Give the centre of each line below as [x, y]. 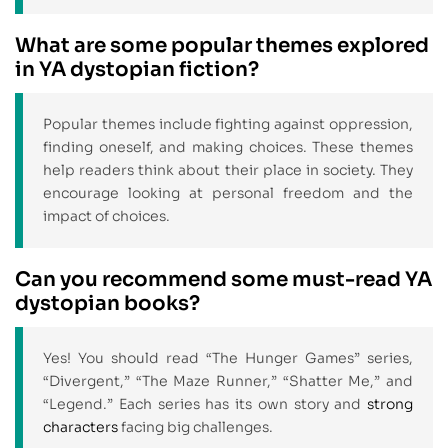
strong [390, 404]
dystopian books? [107, 304]
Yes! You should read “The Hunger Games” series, [228, 358]
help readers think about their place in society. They [228, 170]
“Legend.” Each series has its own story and [205, 404]
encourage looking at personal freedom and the [228, 193]
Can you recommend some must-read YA [223, 280]
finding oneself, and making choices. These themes [228, 147]
